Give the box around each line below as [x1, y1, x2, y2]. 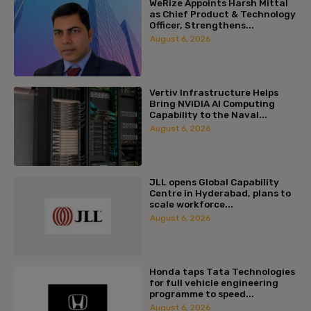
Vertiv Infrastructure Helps [149, 87, 278, 98]
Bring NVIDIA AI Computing [149, 98, 275, 109]
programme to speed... [149, 287, 254, 299]
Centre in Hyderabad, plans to [149, 187, 291, 199]
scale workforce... [149, 198, 233, 210]
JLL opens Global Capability [149, 176, 279, 187]
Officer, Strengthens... [149, 19, 254, 31]
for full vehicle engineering [149, 276, 278, 288]
